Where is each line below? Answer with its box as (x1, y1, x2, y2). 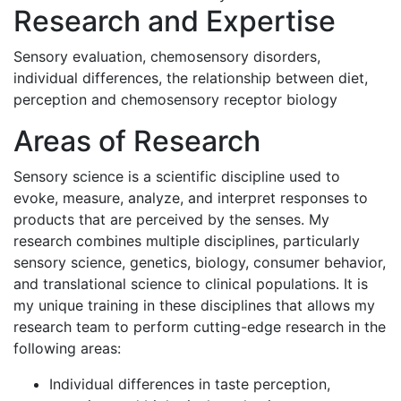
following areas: (13, 338, 121, 357)
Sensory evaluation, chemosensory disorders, (13, 47, 320, 65)
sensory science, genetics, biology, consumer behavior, (13, 252, 386, 271)
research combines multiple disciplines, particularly (13, 231, 360, 250)
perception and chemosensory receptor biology (13, 90, 337, 108)
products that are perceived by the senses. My (13, 209, 329, 228)
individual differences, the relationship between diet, (13, 68, 368, 87)
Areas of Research (13, 123, 260, 158)
